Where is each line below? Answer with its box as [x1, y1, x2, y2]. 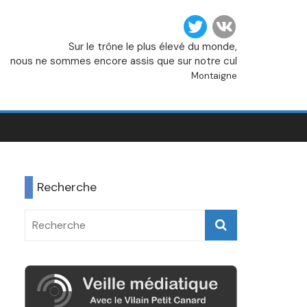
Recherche [37, 179, 97, 195]
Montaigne [191, 70, 237, 82]
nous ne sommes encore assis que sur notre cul [10, 54, 237, 68]
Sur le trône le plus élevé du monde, [69, 40, 237, 53]
